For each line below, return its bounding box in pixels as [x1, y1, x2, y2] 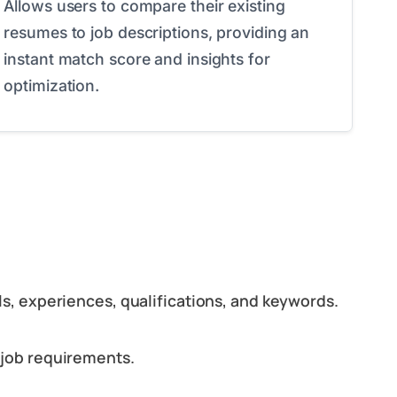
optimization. [4, 76, 100, 95]
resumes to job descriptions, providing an [4, 23, 310, 42]
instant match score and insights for [4, 50, 270, 68]
